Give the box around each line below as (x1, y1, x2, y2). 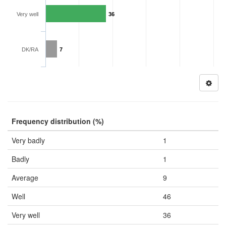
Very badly (12, 135, 45, 145)
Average (12, 173, 38, 183)
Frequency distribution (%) (12, 116, 104, 126)
